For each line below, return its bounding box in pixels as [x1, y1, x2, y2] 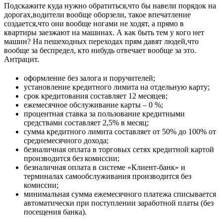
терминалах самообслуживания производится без [24, 172, 191, 181]
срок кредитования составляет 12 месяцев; [24, 92, 167, 101]
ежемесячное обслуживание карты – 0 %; [24, 101, 163, 110]
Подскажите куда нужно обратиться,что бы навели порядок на [4, 1, 216, 10]
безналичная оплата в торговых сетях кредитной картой [24, 145, 214, 154]
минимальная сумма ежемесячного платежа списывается [24, 190, 216, 199]
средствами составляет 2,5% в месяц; [24, 118, 149, 127]
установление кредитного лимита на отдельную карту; [24, 83, 210, 92]
